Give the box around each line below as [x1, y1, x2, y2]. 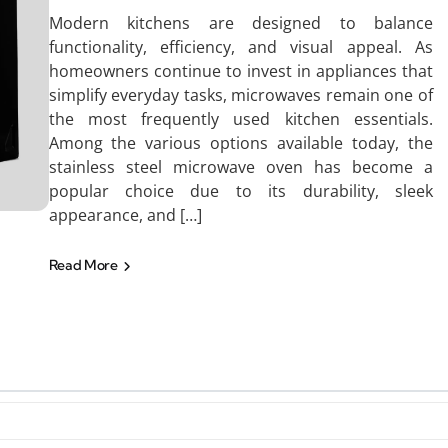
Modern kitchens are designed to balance [48, 12, 433, 34]
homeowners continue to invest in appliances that [48, 60, 433, 82]
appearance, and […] [48, 204, 202, 226]
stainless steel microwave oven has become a [48, 156, 433, 178]
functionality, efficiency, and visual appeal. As [48, 36, 433, 58]
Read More [48, 256, 121, 274]
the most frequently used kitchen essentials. [48, 108, 433, 130]
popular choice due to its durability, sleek [48, 180, 433, 202]
